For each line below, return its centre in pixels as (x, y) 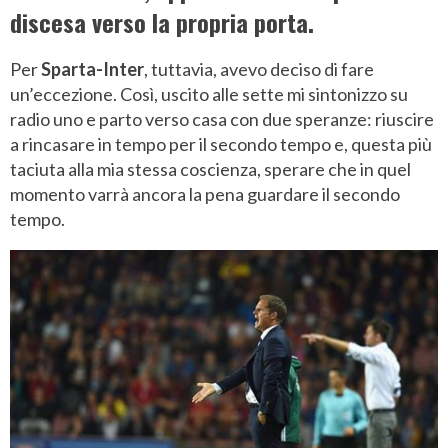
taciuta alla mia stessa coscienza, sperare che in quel (210, 168)
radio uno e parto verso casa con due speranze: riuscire (222, 118)
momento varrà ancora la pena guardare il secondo (205, 193)
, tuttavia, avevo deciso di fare (259, 68)
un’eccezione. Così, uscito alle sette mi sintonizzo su (209, 93)
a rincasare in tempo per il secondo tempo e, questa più (221, 143)
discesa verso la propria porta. (162, 21)
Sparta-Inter (92, 68)
